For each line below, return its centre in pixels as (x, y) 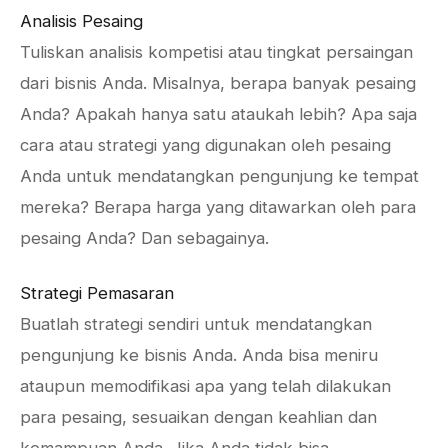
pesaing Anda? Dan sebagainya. (144, 238)
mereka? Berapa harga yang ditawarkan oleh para (218, 207)
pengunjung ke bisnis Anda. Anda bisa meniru (199, 355)
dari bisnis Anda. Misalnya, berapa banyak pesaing (218, 83)
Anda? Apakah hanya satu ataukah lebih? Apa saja (218, 114)
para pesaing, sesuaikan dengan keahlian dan (198, 417)
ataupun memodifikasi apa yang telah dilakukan (205, 386)
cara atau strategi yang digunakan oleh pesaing (205, 145)
